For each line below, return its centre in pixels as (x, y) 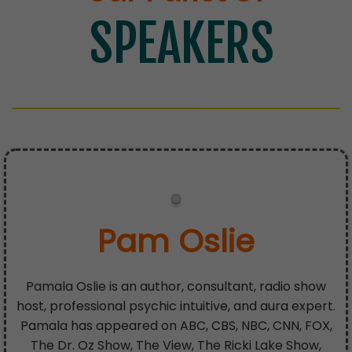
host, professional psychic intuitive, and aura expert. (176, 306)
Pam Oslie (176, 242)
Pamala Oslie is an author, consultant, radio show (176, 287)
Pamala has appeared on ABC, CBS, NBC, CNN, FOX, (176, 326)
